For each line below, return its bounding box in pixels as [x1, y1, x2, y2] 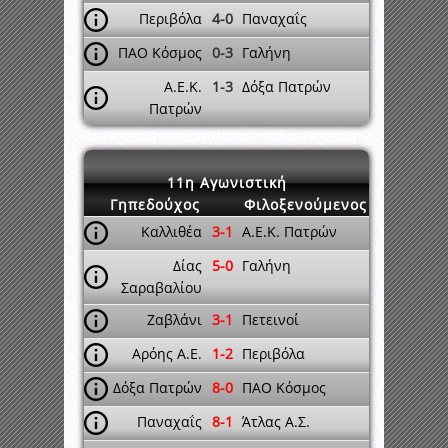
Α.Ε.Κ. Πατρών [242, 222, 337, 241]
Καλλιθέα [141, 222, 202, 241]
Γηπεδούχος [110, 195, 200, 214]
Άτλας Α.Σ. [242, 412, 310, 431]
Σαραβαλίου [121, 278, 202, 297]
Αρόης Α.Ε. [132, 344, 202, 363]
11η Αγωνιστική [166, 173, 287, 192]
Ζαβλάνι [147, 310, 202, 329]
